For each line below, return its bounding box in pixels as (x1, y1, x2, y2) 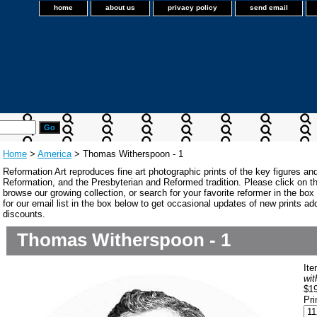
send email (250, 4, 288, 11)
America (38, 149, 71, 159)
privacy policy (168, 4, 217, 11)
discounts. (3, 209, 45, 219)
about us (105, 4, 135, 11)
